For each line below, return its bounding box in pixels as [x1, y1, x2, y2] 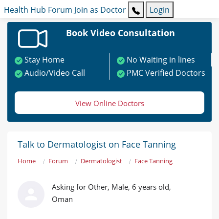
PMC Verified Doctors [127, 67, 205, 79]
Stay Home [24, 54, 65, 66]
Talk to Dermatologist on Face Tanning [18, 138, 176, 151]
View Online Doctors [75, 98, 144, 109]
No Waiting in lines [127, 54, 195, 66]
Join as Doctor [74, 4, 126, 16]
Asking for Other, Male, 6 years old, [52, 182, 171, 192]
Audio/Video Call [24, 67, 85, 79]
